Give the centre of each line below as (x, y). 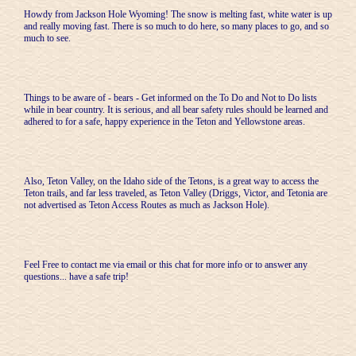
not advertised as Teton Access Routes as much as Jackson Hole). (147, 205)
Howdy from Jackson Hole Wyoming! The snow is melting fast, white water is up (178, 14)
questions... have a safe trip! (76, 277)
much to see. (47, 38)
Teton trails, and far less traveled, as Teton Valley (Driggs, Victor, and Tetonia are (176, 193)
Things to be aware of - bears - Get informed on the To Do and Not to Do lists (170, 98)
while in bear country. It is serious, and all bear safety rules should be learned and (176, 110)
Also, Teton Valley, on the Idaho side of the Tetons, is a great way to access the (171, 181)
